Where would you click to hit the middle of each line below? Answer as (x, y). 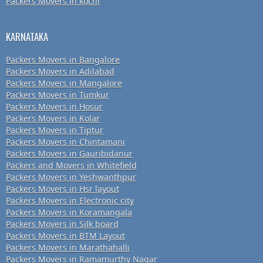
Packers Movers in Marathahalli (68, 248)
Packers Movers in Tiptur (55, 130)
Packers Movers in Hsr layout (63, 189)
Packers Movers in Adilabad (60, 72)
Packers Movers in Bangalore (63, 60)
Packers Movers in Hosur (54, 107)
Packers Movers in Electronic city (70, 201)
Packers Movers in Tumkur (58, 95)
